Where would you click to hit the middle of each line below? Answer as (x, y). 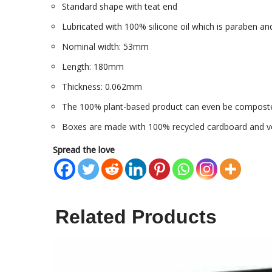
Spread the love (84, 150)
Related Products (136, 217)
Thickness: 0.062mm (102, 87)
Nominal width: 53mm (105, 47)
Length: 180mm (93, 67)
